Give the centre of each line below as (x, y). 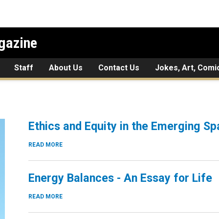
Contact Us (119, 68)
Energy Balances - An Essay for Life (120, 178)
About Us (66, 68)
